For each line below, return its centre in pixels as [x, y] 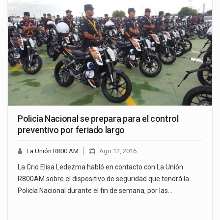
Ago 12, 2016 [118, 151]
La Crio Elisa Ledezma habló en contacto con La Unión [100, 167]
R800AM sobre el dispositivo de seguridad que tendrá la [103, 179]
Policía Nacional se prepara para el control [98, 119]
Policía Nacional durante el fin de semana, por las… [95, 191]
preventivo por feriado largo [71, 130]
